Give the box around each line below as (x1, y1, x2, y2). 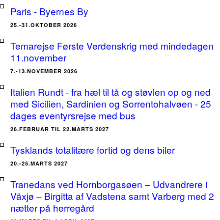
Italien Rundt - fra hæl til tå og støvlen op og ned (10, 85, 211, 98)
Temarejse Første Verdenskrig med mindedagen (10, 39, 214, 52)
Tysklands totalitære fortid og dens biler (10, 143, 175, 156)
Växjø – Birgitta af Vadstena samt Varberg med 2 (10, 189, 214, 202)
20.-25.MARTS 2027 (10, 160, 68, 167)
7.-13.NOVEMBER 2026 (10, 67, 78, 75)
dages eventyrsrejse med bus (10, 109, 136, 122)
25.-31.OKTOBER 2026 (10, 21, 77, 28)
